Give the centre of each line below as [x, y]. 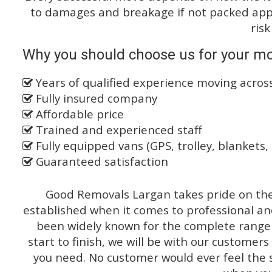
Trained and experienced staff [117, 130]
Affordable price [78, 114]
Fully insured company [95, 98]
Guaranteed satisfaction [100, 161]
